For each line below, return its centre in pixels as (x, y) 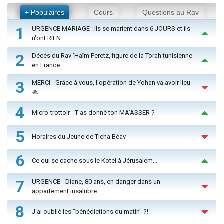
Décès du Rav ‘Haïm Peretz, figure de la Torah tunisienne (112, 55)
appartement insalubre (64, 191)
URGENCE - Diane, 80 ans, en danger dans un (96, 181)
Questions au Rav (171, 12)
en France (46, 65)
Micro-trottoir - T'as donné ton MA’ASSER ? (93, 113)
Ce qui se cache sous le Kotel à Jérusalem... (95, 161)
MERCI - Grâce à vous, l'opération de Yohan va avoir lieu (111, 82)
